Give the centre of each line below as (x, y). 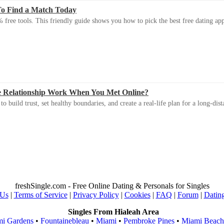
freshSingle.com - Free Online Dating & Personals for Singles (112, 186)
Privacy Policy (96, 195)
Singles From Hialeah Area (113, 212)
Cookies (137, 195)
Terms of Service (40, 195)
